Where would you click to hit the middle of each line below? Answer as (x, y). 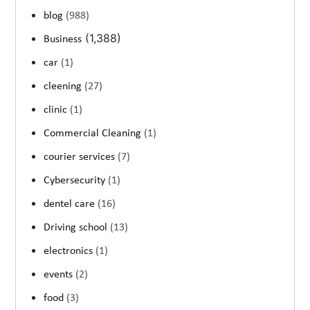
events (60, 274)
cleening (64, 86)
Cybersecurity (76, 180)
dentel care (71, 204)
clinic (57, 110)
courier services (81, 157)
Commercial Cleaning (94, 133)
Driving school (77, 227)
